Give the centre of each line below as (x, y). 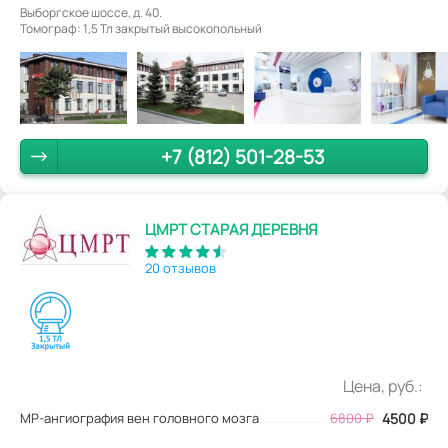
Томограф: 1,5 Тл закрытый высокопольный (141, 29)
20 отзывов (180, 267)
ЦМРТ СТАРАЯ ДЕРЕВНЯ (231, 229)
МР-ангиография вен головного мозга (139, 417)
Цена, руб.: (383, 385)
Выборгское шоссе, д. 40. (91, 13)
